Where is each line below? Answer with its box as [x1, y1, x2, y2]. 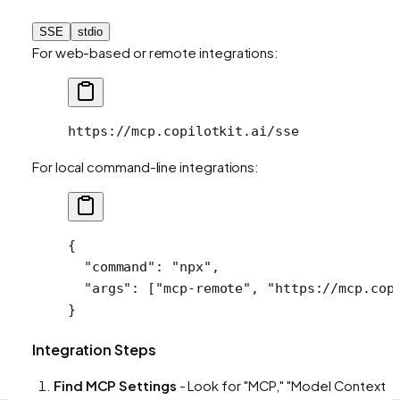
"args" [68, 279, 132, 296]
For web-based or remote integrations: [32, 43, 279, 61]
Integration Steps [32, 339, 156, 359]
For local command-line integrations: [32, 157, 260, 175]
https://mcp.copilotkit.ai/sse [68, 122, 299, 139]
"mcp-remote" [155, 279, 252, 296]
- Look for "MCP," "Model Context [176, 376, 387, 394]
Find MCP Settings [54, 376, 177, 394]
